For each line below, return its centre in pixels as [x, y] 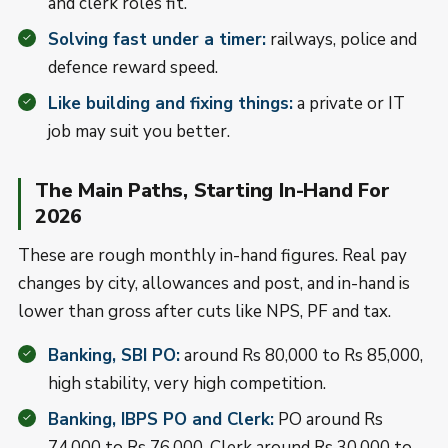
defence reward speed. [133, 67]
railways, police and [341, 39]
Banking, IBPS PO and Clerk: [161, 419]
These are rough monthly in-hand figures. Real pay [212, 255]
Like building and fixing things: [170, 103]
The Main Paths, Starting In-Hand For [212, 190]
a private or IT [349, 103]
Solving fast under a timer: [157, 39]
